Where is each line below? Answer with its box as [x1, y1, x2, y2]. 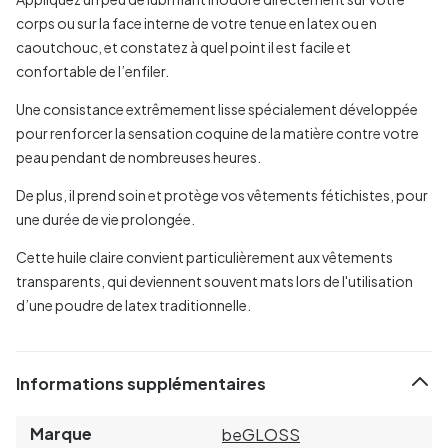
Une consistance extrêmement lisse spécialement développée [16, 99, 418, 118]
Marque [30, 422, 92, 444]
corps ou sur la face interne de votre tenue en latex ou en [16, 13, 377, 32]
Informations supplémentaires [16, 373, 266, 395]
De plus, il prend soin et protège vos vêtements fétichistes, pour [16, 185, 428, 204]
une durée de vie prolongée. [16, 209, 195, 228]
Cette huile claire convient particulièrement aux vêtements [16, 247, 393, 266]
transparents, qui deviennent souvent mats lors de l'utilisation [16, 271, 413, 290]
